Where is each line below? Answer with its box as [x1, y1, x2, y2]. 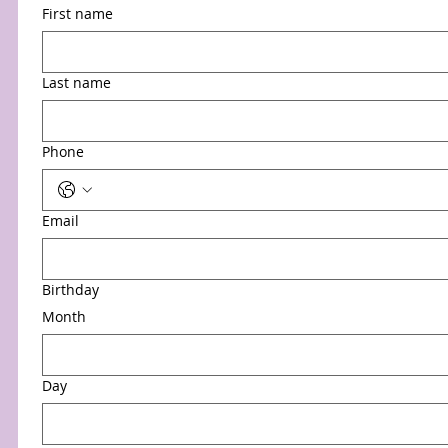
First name [42, 4, 113, 23]
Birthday [42, 280, 99, 299]
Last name [42, 73, 111, 92]
